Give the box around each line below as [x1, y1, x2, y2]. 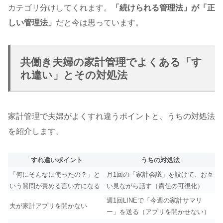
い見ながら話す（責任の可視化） [107, 182, 204, 190]
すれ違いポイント [30, 156, 83, 164]
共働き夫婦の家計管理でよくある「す [20, 56, 202, 68]
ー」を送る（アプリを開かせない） [107, 208, 210, 216]
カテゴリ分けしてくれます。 [8, 3, 111, 12]
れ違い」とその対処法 [20, 69, 127, 81]
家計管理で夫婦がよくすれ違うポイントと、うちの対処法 [8, 111, 215, 120]
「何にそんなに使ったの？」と [9, 171, 100, 179]
